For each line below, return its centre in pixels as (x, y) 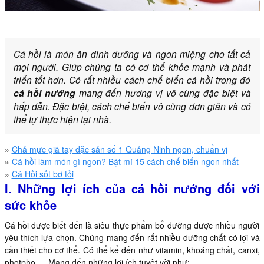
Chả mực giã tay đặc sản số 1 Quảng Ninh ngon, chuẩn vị (119, 149)
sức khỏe (30, 204)
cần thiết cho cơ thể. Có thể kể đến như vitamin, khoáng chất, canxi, (132, 250)
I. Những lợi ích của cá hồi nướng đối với (132, 188)
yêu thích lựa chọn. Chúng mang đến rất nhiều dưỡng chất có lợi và (132, 237)
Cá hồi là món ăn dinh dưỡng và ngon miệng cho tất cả (132, 53)
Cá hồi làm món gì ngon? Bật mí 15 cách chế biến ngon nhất (125, 161)
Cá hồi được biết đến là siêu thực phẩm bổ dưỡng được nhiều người (132, 225)
